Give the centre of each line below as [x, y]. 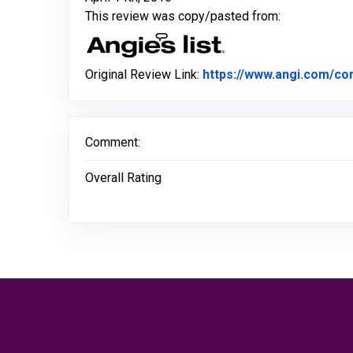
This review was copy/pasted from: [183, 16]
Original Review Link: [144, 74]
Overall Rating [123, 178]
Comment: [113, 142]
